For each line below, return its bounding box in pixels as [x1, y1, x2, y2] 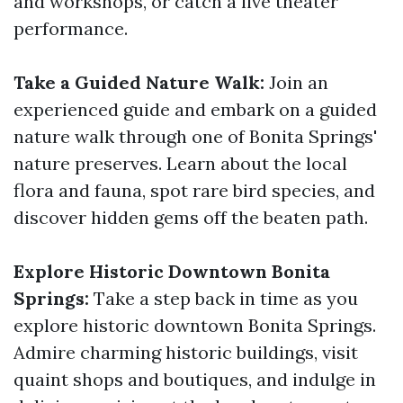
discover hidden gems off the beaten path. [13, 206, 368, 228]
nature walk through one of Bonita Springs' [13, 125, 377, 148]
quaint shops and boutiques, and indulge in [13, 368, 376, 390]
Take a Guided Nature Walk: [13, 71, 264, 94]
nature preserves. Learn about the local [13, 152, 347, 175]
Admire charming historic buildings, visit [13, 341, 358, 363]
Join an [264, 71, 328, 94]
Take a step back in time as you [89, 287, 358, 309]
